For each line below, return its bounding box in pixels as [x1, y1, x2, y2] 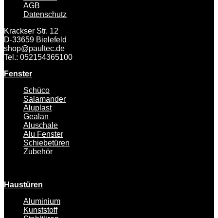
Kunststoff [23, 205, 57, 214]
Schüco [23, 86, 50, 94]
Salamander [23, 94, 66, 103]
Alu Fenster [23, 129, 63, 138]
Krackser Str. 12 [4, 26, 58, 35]
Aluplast [23, 103, 52, 112]
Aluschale [23, 121, 58, 129]
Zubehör [23, 147, 53, 156]
